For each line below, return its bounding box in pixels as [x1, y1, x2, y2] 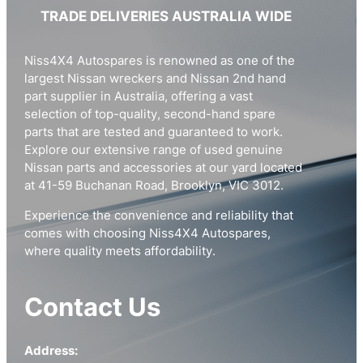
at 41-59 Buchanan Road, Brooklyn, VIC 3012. [24, 178, 284, 194]
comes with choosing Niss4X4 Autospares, [24, 226, 271, 241]
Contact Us [24, 292, 161, 322]
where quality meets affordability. [24, 244, 216, 259]
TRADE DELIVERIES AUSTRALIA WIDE [40, 8, 292, 25]
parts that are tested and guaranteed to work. [24, 125, 284, 140]
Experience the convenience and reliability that [24, 208, 294, 224]
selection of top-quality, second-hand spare [24, 107, 276, 122]
